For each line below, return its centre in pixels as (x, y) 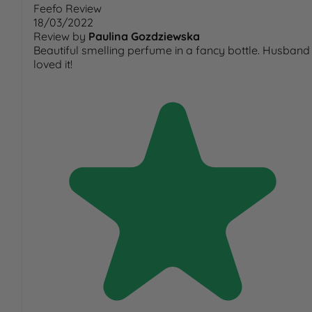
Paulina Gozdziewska (144, 37)
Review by (60, 37)
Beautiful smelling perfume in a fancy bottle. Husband (172, 50)
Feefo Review (68, 9)
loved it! (53, 64)
